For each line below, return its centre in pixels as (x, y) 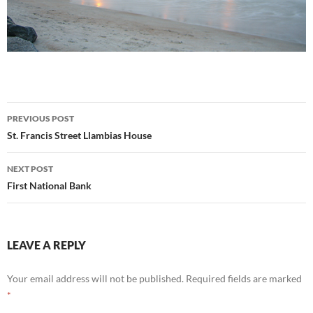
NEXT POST (30, 169)
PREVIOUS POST (41, 118)
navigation (50, 138)
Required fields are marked (244, 278)
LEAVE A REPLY (46, 245)
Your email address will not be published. (95, 278)
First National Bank (49, 185)
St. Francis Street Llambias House (79, 135)
